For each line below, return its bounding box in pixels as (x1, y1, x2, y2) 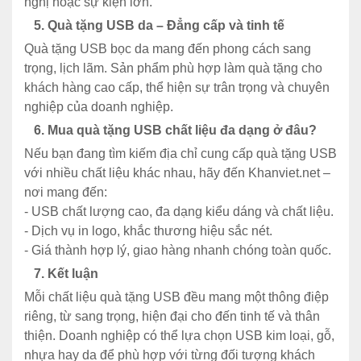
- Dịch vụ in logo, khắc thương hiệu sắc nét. (24, 223, 272, 238)
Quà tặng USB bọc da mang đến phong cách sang (24, 41, 311, 56)
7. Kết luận (24, 266, 98, 280)
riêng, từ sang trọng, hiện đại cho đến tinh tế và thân (24, 309, 320, 323)
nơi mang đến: (24, 185, 107, 199)
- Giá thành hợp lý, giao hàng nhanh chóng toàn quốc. (24, 243, 331, 257)
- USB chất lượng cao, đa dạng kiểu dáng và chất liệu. (24, 204, 334, 218)
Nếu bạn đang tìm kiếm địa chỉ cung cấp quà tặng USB (24, 146, 337, 160)
